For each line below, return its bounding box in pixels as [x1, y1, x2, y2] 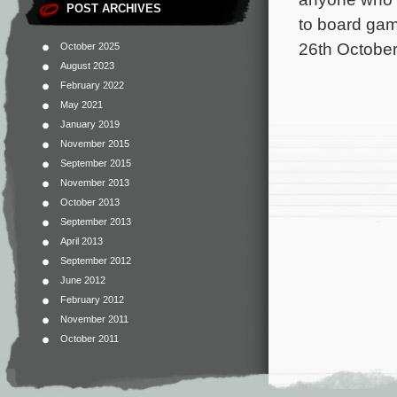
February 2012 [60, 294, 124, 305]
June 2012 [60, 275, 105, 285]
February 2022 [60, 80, 124, 90]
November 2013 [60, 177, 129, 188]
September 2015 [60, 158, 131, 168]
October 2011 [60, 333, 119, 344]
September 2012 [60, 255, 131, 266]
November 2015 [60, 138, 129, 149]
